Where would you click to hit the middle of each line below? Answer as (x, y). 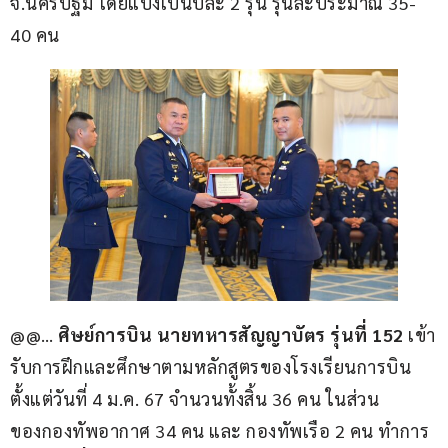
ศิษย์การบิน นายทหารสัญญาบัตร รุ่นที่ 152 (233, 334)
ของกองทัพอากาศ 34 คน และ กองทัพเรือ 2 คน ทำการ (219, 430)
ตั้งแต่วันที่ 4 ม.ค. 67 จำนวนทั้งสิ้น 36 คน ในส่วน (194, 398)
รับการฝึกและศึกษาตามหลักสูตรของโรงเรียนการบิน (213, 366)
